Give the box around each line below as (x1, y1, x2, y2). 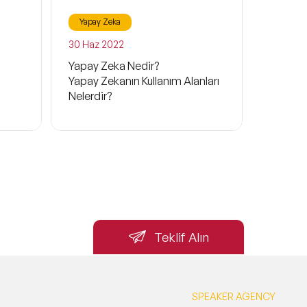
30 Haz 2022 (68, 38, 124, 50)
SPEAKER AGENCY (191, 290, 275, 302)
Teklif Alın (153, 229, 209, 245)
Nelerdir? (68, 88, 112, 103)
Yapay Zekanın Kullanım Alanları (68, 73, 219, 88)
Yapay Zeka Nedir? (68, 58, 161, 73)
